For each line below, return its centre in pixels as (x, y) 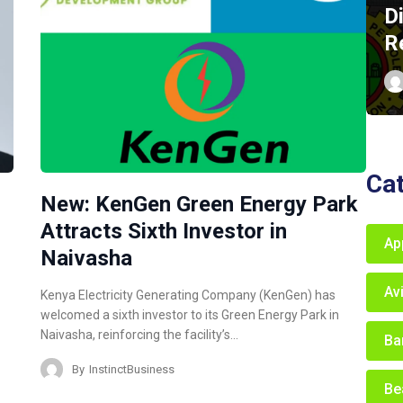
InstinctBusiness (132, 369)
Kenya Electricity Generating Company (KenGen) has (188, 296)
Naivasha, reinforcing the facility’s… (140, 335)
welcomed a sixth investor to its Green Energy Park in (190, 315)
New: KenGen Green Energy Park (200, 205)
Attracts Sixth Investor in (164, 232)
